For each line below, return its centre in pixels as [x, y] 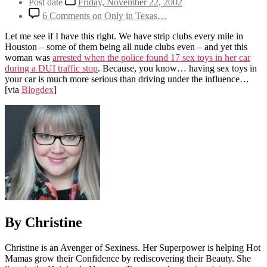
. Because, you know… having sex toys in [177, 68]
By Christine [44, 222]
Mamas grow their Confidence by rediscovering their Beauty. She [128, 258]
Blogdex [38, 89]
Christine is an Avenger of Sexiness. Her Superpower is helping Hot [133, 247]
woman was [29, 57]
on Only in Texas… [128, 15]
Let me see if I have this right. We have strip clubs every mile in [124, 36]
